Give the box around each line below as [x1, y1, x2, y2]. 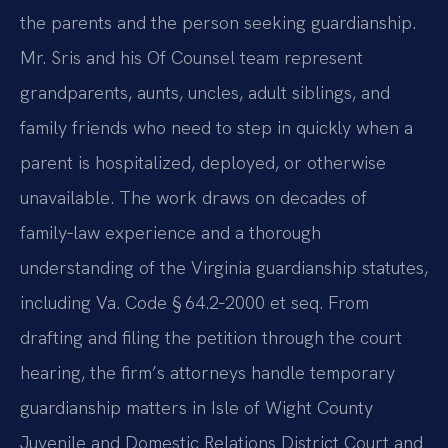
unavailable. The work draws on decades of [20, 185, 367, 209]
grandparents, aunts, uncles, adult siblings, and [20, 80, 390, 104]
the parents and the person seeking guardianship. [20, 10, 416, 34]
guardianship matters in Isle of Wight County [20, 395, 373, 419]
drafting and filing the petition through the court [20, 325, 402, 349]
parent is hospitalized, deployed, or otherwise [20, 150, 386, 174]
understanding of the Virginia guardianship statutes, [20, 255, 428, 279]
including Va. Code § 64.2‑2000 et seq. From [20, 290, 369, 314]
